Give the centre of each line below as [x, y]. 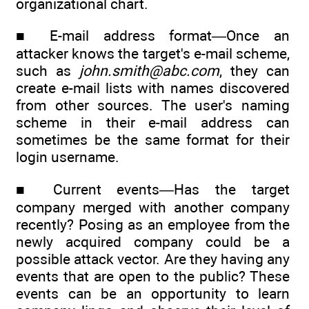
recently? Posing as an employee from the [153, 224]
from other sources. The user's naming [153, 106]
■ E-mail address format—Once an [153, 36]
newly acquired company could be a [153, 241]
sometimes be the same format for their [153, 140]
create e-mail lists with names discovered [153, 88]
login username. [68, 157]
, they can [255, 71]
